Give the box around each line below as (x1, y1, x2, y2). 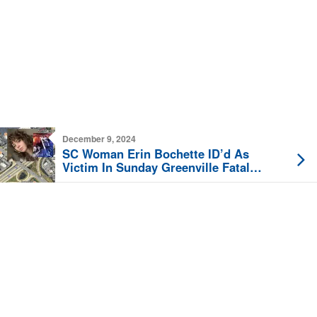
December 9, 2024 (62, 132, 136, 146)
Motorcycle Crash (62, 172, 161, 190)
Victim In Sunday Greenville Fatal (62, 158, 250, 176)
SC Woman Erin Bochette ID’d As (62, 145, 249, 163)
